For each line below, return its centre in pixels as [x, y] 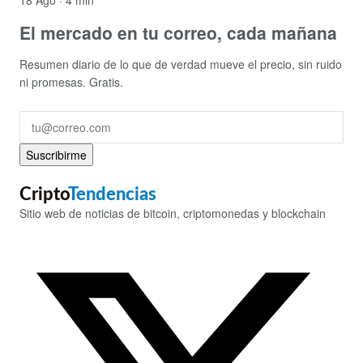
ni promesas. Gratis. [71, 82]
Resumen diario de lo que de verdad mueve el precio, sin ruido [181, 64]
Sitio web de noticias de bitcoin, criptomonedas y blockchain [173, 214]
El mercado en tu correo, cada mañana [178, 32]
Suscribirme [56, 154]
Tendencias [112, 195]
